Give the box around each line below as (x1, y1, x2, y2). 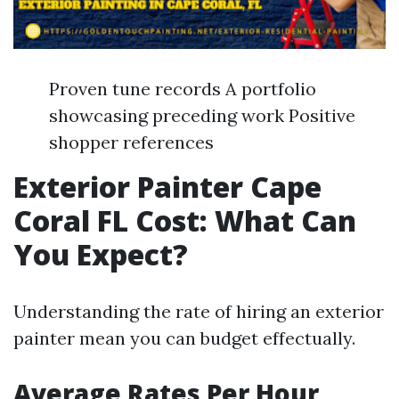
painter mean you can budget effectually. (13, 327, 355, 349)
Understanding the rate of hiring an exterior (13, 300, 384, 322)
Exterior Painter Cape (13, 167, 322, 206)
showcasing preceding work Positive (49, 104, 355, 126)
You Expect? (13, 235, 188, 273)
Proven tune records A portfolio (49, 77, 316, 100)
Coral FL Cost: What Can (13, 201, 356, 240)
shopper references (49, 131, 214, 153)
